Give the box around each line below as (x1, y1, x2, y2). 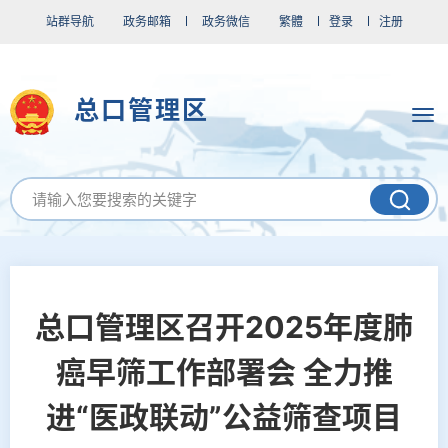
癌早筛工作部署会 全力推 (55, 353, 393, 390)
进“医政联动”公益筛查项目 (46, 398, 402, 435)
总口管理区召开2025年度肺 (35, 308, 413, 345)
